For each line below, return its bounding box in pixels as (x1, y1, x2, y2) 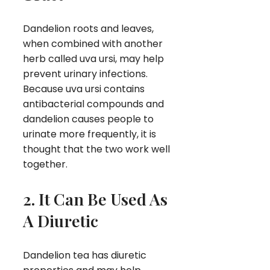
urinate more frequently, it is (23, 127, 156, 141)
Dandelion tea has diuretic (23, 248, 146, 262)
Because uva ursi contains (23, 81, 145, 96)
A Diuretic (23, 209, 98, 231)
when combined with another (23, 36, 163, 51)
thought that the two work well (23, 142, 170, 156)
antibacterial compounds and (23, 96, 164, 111)
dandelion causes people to (23, 111, 154, 126)
